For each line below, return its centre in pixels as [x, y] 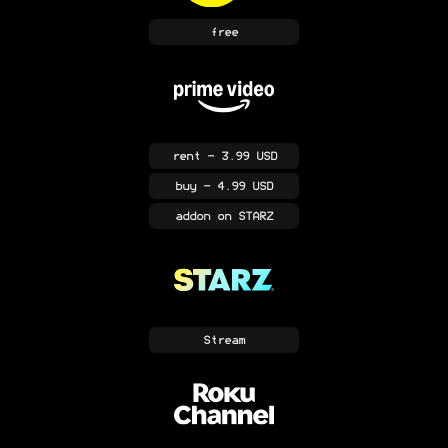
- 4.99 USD [234, 186]
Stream [224, 340]
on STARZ [241, 216]
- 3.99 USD [238, 156]
